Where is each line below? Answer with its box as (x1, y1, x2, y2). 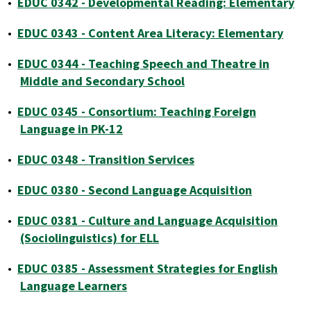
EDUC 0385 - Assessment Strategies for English (17, 260, 278, 276)
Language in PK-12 (20, 121, 123, 137)
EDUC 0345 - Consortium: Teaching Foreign (17, 103, 256, 119)
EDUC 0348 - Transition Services (17, 151, 194, 167)
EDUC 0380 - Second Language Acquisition (17, 182, 252, 198)
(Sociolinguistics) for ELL (20, 230, 159, 246)
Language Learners (20, 278, 127, 294)
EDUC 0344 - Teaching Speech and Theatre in (17, 56, 269, 72)
